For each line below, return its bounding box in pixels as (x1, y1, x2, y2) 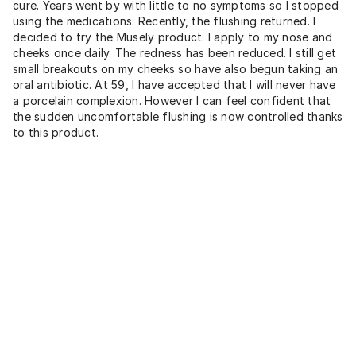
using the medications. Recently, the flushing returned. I (13, 14, 316, 28)
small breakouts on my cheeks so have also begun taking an (13, 61, 339, 75)
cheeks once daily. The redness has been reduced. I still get (13, 45, 336, 60)
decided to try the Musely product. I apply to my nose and (13, 29, 333, 44)
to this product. (13, 125, 99, 139)
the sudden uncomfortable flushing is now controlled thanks (13, 109, 343, 123)
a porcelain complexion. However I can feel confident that (13, 93, 331, 107)
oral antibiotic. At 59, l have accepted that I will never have (13, 77, 336, 91)
